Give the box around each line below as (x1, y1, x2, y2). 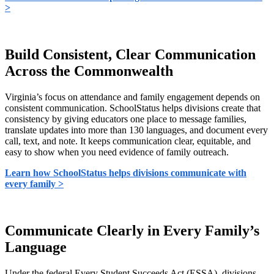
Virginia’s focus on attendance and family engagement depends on (5, 92, 260, 103)
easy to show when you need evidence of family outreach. (5, 147, 229, 158)
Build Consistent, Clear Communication (5, 46, 256, 63)
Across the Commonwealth (5, 63, 177, 80)
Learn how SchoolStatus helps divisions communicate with (5, 168, 246, 179)
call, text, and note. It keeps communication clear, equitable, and (5, 136, 251, 147)
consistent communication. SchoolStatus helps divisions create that (5, 103, 261, 114)
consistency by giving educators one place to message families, (5, 114, 246, 125)
